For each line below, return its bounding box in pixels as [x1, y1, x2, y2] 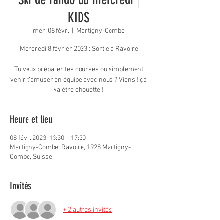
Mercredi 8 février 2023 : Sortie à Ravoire [19, 45, 138, 53]
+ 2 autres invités [63, 205, 112, 214]
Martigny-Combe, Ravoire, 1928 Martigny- [10, 143, 131, 152]
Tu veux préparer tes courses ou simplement [14, 65, 143, 74]
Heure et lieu [10, 113, 52, 125]
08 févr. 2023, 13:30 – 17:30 [10, 134, 86, 142]
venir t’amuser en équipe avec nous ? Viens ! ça [10, 76, 147, 84]
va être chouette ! [54, 86, 104, 94]
